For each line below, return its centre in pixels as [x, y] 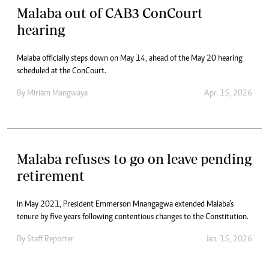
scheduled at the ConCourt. [62, 71]
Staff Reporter [50, 239]
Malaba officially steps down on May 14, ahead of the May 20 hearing [130, 59]
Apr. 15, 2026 [228, 93]
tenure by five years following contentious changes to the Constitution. [133, 217]
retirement [51, 175]
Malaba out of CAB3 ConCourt [110, 13]
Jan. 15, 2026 [229, 239]
